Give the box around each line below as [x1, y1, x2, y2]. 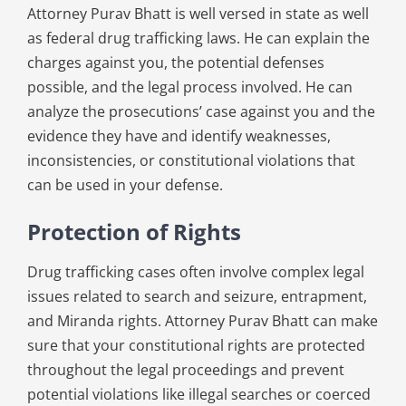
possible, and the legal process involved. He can [26, 76, 353, 97]
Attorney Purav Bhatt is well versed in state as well [26, 3, 369, 24]
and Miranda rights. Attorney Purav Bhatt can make [26, 310, 378, 331]
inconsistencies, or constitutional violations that [26, 150, 355, 170]
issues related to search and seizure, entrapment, [26, 285, 367, 306]
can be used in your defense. [26, 174, 223, 195]
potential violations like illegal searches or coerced [26, 383, 371, 404]
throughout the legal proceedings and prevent [26, 359, 344, 380]
